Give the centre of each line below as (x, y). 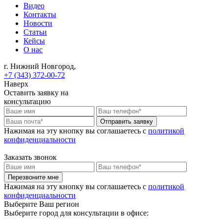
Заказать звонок (30, 157)
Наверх (16, 84)
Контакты (40, 14)
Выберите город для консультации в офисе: (76, 213)
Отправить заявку (127, 121)
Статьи (35, 32)
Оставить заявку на (36, 92)
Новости (38, 23)
